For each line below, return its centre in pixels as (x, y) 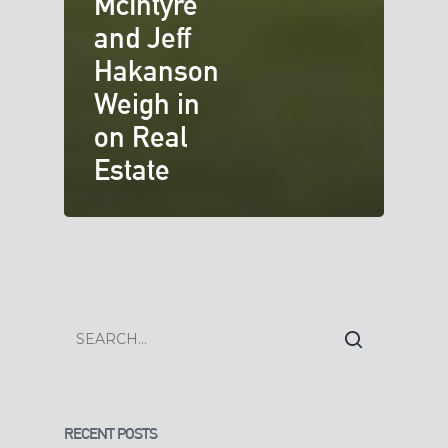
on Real (140, 137)
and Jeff (142, 38)
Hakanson (156, 71)
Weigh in (147, 104)
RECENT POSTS (110, 434)
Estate (132, 170)
